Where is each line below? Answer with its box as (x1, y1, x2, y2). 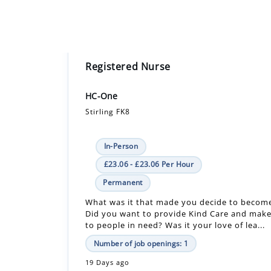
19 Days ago (85, 214, 130, 223)
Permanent (103, 133, 143, 144)
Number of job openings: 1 (93, 194, 189, 205)
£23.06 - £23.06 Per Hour (103, 115, 194, 126)
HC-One (85, 46, 118, 58)
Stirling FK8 (85, 62, 131, 73)
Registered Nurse (85, 16, 171, 30)
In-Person (103, 97, 139, 108)
